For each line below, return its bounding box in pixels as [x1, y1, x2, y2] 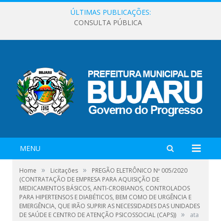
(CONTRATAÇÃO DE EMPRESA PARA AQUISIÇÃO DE [19, 175, 159, 184]
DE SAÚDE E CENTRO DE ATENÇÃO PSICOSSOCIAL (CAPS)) [19, 210, 176, 219]
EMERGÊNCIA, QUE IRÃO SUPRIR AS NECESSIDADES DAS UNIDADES [19, 201, 200, 210]
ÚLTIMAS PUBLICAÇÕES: [70, 7, 151, 17]
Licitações [50, 166, 78, 175]
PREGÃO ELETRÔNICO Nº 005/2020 [92, 166, 187, 175]
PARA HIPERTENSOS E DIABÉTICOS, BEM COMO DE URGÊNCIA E [19, 192, 191, 201]
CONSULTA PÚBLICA [74, 18, 142, 28]
